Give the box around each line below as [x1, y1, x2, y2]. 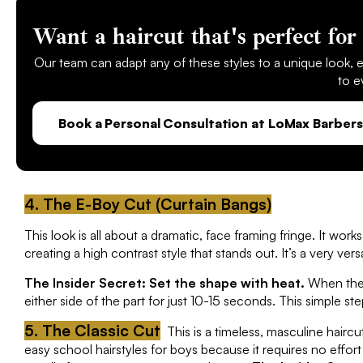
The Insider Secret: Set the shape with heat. [24, 274, 305, 291]
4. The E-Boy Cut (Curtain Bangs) [24, 194, 271, 214]
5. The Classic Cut [24, 320, 160, 340]
